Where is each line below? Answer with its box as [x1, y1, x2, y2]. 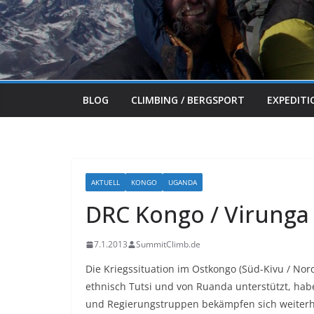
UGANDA [168, 177, 197, 187]
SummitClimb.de [136, 238, 200, 250]
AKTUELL [91, 177, 120, 187]
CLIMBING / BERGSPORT [131, 93, 245, 107]
